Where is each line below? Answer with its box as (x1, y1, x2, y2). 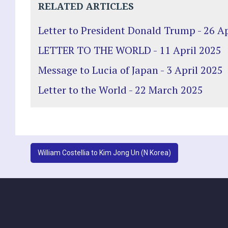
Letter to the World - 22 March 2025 (38, 83, 203, 97)
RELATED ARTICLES (38, 1, 134, 12)
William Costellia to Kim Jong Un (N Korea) (38, 148, 171, 157)
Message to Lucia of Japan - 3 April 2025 (38, 63, 223, 77)
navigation (15, 165, 100, 183)
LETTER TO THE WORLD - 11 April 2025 (38, 43, 221, 57)
